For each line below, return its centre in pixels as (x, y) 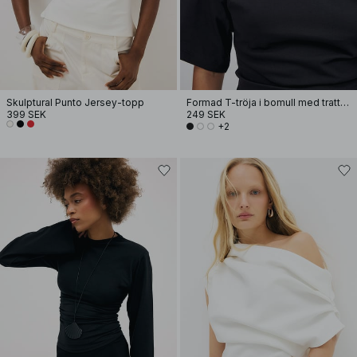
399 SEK (26, 114)
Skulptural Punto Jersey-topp (75, 102)
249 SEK (206, 114)
